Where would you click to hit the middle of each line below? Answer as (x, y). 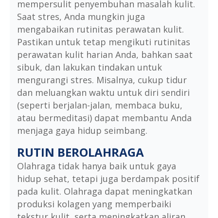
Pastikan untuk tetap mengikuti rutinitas (104, 42)
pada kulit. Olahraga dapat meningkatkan (105, 191)
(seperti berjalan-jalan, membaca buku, (100, 105)
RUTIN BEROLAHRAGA (81, 152)
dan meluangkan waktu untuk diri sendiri (103, 93)
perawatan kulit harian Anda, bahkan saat (105, 55)
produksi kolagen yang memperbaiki (94, 204)
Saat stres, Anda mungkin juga (81, 17)
